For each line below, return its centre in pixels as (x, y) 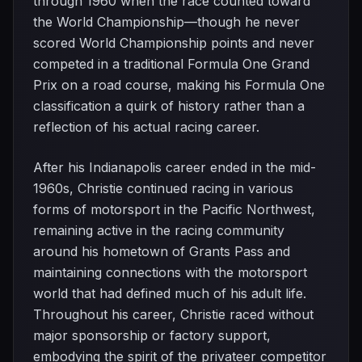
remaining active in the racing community (159, 230)
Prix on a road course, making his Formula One (179, 85)
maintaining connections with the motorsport (170, 272)
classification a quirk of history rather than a (169, 106)
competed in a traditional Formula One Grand (171, 64)
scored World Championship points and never (174, 43)
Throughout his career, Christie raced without (173, 314)
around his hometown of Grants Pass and (162, 251)
